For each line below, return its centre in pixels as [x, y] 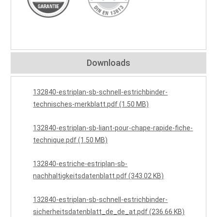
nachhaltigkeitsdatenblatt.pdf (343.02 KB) [99, 176]
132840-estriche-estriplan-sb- [80, 164]
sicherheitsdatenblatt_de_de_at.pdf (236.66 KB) [109, 212]
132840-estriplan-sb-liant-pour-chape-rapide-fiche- [113, 128]
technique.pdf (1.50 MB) [70, 140]
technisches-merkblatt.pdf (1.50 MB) [91, 104]
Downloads [108, 63]
